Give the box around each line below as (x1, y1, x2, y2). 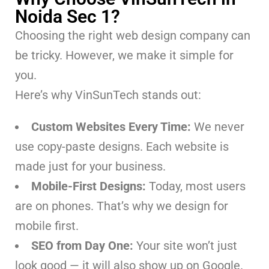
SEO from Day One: (31, 238, 136, 253)
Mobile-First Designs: (31, 178, 149, 193)
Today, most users (149, 178, 246, 193)
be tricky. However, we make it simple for (15, 47, 234, 62)
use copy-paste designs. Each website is (15, 139, 229, 154)
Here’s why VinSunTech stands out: (15, 87, 201, 102)
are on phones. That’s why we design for (15, 198, 228, 213)
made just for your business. (15, 159, 166, 174)
